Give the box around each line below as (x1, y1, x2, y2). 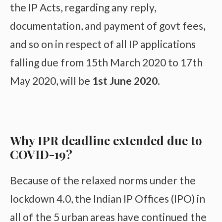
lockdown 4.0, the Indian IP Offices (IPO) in (10, 192, 205, 205)
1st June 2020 (92, 74, 158, 87)
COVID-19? (10, 146, 72, 162)
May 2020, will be (10, 74, 92, 87)
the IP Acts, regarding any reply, (10, 1, 156, 14)
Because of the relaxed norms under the (10, 173, 196, 186)
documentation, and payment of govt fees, (10, 19, 205, 32)
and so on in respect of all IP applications (10, 38, 196, 51)
